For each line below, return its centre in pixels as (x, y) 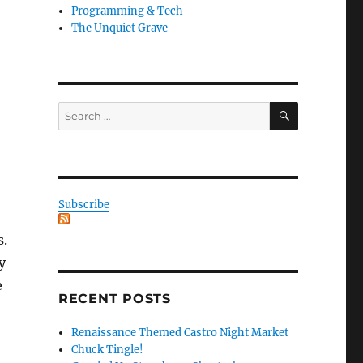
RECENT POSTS (114, 298)
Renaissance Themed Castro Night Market (180, 332)
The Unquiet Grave (120, 28)
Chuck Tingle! (108, 349)
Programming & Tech (128, 11)
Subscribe (83, 204)
